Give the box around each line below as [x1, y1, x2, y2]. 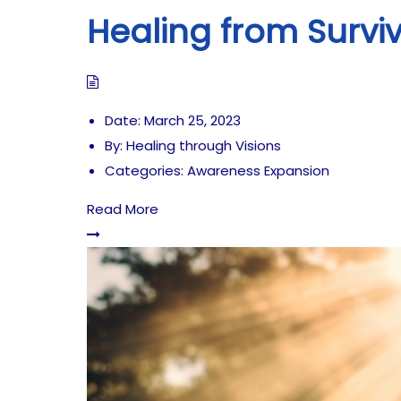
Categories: [105, 161, 183, 181]
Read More [87, 200, 158, 219]
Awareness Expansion [187, 161, 329, 181]
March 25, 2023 [144, 111, 241, 131]
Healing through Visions [123, 136, 281, 156]
